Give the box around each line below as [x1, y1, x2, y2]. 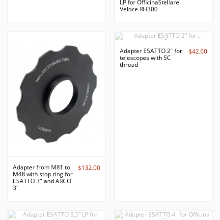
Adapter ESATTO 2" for [119, 47, 182, 55]
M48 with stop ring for [13, 170, 73, 179]
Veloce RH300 [119, 5, 158, 14]
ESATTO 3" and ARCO [13, 177, 71, 186]
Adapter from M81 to [13, 163, 70, 172]
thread [119, 60, 138, 69]
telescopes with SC [119, 54, 171, 62]
